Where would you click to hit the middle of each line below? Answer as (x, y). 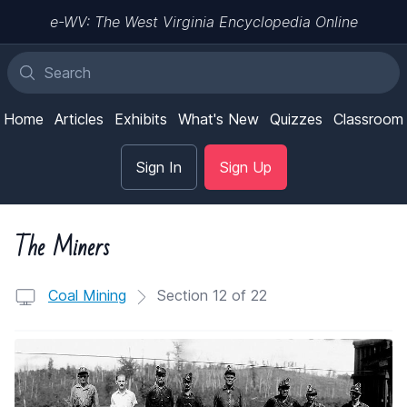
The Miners (62, 248)
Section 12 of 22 (210, 295)
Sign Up (245, 167)
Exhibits (141, 119)
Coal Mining (87, 295)
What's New (218, 119)
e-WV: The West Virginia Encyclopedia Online (203, 22)
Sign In (159, 167)
